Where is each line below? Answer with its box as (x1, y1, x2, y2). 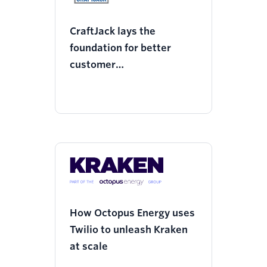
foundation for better (70, 42, 171, 54)
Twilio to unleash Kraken (70, 224, 188, 236)
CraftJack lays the (70, 26, 156, 38)
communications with (70, 76, 173, 88)
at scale (70, 241, 108, 253)
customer (70, 59, 116, 71)
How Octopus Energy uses (70, 207, 195, 219)
